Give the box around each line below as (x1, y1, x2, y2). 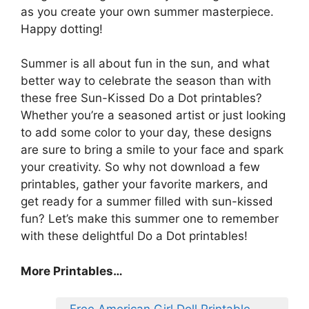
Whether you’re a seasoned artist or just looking (21, 108, 286, 123)
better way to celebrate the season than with (21, 74, 271, 88)
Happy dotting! (21, 21, 103, 36)
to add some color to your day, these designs (21, 126, 272, 140)
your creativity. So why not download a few (21, 160, 260, 175)
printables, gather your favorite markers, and (21, 177, 268, 192)
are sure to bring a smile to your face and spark (21, 143, 283, 157)
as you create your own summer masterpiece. (21, 4, 274, 19)
